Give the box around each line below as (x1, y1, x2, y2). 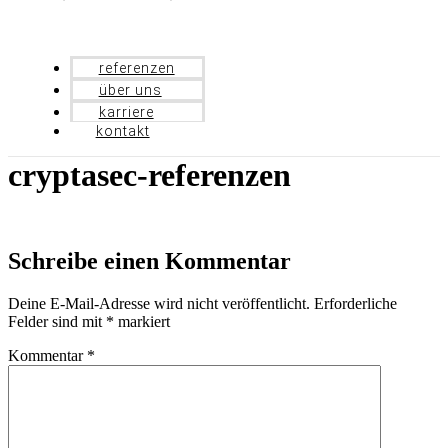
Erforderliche (314, 294, 397, 312)
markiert (114, 312, 170, 330)
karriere (98, 103, 154, 120)
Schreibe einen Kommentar (8, 247, 291, 274)
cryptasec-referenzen (8, 156, 291, 193)
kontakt (95, 122, 150, 139)
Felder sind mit (8, 312, 106, 330)
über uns (98, 81, 162, 98)
